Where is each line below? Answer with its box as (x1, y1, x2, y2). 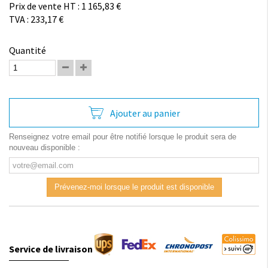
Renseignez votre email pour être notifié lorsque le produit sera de (9, 132, 236, 141)
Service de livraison (9, 242, 93, 255)
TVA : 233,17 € (9, 13, 63, 25)
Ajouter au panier (109, 106, 180, 119)
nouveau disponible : (9, 143, 80, 152)
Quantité (9, 44, 46, 56)
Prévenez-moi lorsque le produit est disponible (54, 182, 214, 191)
